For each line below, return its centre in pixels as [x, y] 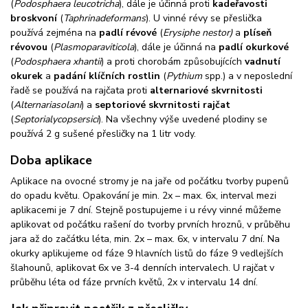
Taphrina [81, 18]
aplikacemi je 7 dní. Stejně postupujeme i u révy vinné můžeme [146, 210]
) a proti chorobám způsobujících [173, 61]
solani [68, 104]
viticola [119, 47]
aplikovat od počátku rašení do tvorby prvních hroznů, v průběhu [150, 224]
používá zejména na [55, 32]
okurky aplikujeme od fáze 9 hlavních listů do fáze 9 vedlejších [147, 253]
